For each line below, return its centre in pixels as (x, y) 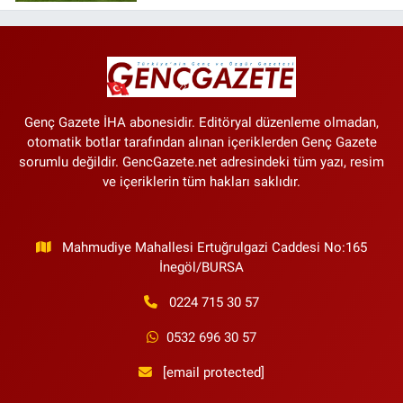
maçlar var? (184, 12)
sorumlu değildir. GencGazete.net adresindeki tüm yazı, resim (201, 162)
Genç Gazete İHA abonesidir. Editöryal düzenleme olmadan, (201, 123)
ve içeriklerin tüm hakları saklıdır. (201, 182)
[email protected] (214, 373)
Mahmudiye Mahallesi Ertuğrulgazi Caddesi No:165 (215, 248)
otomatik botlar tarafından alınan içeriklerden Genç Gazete (201, 143)
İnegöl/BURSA (201, 268)
